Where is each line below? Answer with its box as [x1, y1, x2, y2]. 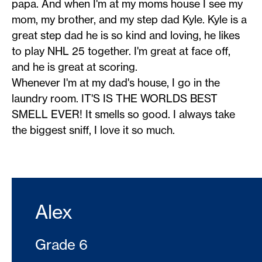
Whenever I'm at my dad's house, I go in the [12, 76, 220, 89]
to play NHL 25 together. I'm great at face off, [12, 44, 230, 58]
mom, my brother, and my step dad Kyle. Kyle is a [12, 13, 247, 26]
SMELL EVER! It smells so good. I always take [12, 108, 235, 121]
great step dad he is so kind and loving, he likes [12, 29, 240, 42]
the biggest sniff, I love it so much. [12, 123, 175, 137]
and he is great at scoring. [12, 60, 137, 74]
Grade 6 [35, 236, 88, 253]
